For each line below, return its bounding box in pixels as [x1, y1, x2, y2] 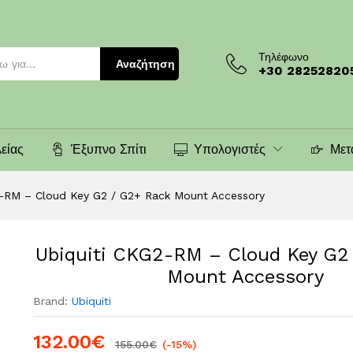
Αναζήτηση [116, 58, 175, 71]
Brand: [32, 294, 72, 307]
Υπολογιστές [194, 141, 266, 157]
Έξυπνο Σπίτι [71, 141, 147, 157]
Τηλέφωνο [258, 50, 309, 63]
